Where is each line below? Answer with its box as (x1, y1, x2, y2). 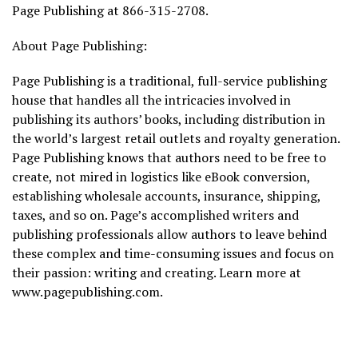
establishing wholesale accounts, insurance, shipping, (12, 186, 320, 205)
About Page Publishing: (12, 36, 147, 54)
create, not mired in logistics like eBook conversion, (12, 167, 310, 185)
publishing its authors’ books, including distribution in (12, 109, 325, 128)
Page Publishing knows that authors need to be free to (12, 148, 326, 166)
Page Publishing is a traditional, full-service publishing (12, 71, 327, 89)
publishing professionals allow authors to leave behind (12, 225, 327, 243)
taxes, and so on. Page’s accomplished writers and (12, 205, 299, 224)
